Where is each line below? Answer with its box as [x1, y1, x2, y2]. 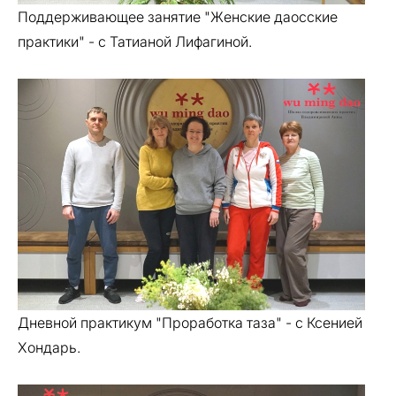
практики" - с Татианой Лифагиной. [18, 33, 252, 50]
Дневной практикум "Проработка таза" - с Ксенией [18, 314, 362, 331]
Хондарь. [18, 339, 80, 356]
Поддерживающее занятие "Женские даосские [18, 8, 338, 26]
